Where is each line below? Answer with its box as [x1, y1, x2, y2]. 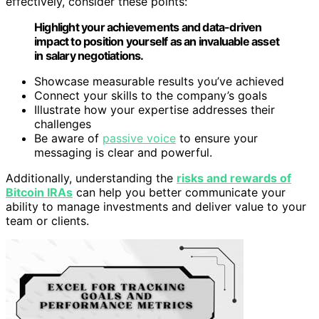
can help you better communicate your [73, 185, 286, 200]
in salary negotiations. [34, 48, 144, 63]
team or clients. [6, 214, 89, 229]
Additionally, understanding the [6, 171, 177, 186]
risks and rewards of [177, 171, 291, 186]
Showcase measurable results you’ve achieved [34, 74, 284, 89]
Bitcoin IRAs [6, 185, 73, 200]
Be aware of [34, 131, 103, 146]
